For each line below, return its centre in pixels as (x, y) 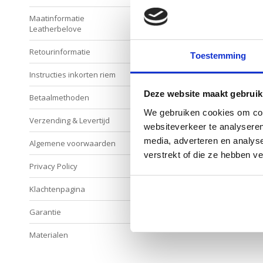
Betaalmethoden (59, 97)
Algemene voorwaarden (73, 143)
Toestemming (218, 55)
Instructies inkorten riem (73, 74)
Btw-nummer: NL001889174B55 (208, 7)
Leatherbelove (55, 28)
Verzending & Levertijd (70, 120)
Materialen (49, 235)
